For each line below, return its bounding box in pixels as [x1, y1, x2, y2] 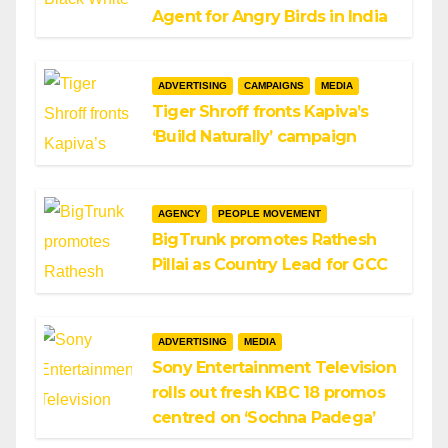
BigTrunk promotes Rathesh [152, 230, 376, 249]
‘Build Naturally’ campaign [152, 127, 357, 146]
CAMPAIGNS [244, 80, 304, 91]
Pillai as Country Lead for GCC [152, 255, 387, 274]
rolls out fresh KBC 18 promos [152, 383, 385, 402]
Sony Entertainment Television [152, 358, 396, 377]
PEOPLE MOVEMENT [218, 208, 321, 219]
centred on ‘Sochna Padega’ [152, 408, 376, 427]
